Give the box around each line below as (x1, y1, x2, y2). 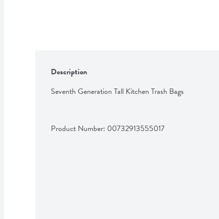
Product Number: (51, 122, 107, 134)
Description (51, 66, 87, 78)
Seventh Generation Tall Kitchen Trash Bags (51, 85, 184, 97)
